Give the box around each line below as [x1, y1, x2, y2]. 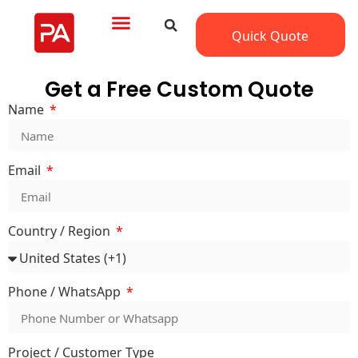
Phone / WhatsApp [8, 276, 124, 305]
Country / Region [8, 215, 113, 245]
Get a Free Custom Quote [44, 75, 314, 104]
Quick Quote [232, 20, 309, 50]
